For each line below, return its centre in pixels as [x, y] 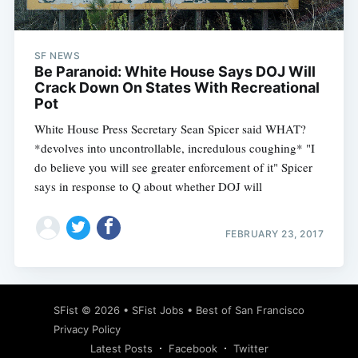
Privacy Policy [87, 330]
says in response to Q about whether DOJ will [148, 187]
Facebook [193, 349]
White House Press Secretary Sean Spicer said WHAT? [170, 129]
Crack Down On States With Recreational [177, 88]
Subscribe [292, 263]
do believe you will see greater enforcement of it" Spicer [173, 167]
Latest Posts [121, 349]
